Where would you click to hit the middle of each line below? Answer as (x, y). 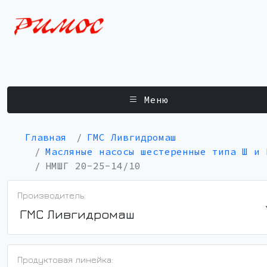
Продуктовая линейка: (65, 259)
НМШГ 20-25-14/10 (93, 165)
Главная (46, 137)
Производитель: (52, 195)
